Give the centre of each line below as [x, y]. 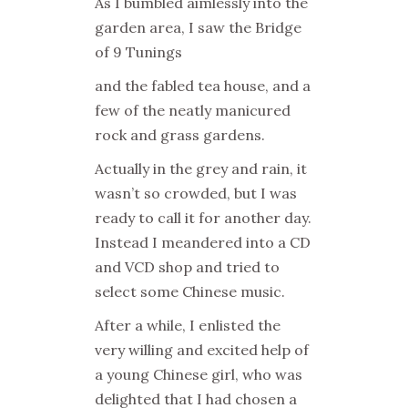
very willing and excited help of [202, 350]
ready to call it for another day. [203, 218]
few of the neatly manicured [193, 110]
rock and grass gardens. [180, 135]
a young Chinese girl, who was [199, 374]
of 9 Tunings [138, 52]
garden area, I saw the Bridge [198, 27]
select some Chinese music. [190, 291]
